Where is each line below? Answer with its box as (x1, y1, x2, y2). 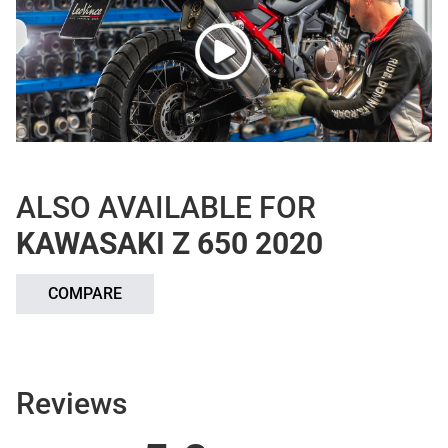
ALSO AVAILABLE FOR (16, 189, 316, 225)
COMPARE (48, 283, 122, 303)
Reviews (16, 385, 127, 421)
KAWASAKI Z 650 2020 (16, 225, 323, 261)
